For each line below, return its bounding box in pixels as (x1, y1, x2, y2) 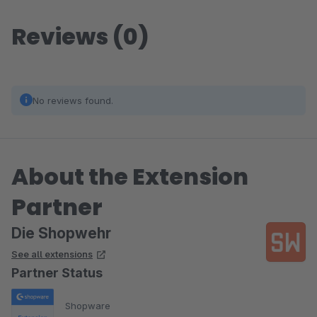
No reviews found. (33, 95, 113, 106)
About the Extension (11, 161, 248, 192)
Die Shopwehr (11, 224, 111, 242)
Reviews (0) (11, 21, 149, 52)
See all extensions (11, 248, 93, 260)
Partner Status (11, 265, 103, 280)
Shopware (65, 299, 110, 311)
